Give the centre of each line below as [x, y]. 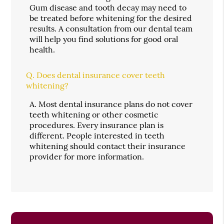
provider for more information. [87, 156]
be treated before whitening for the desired [111, 18]
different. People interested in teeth [97, 135]
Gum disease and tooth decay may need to [108, 7]
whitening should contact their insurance [108, 146]
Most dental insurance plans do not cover [116, 104]
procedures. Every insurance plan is [97, 125]
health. [42, 49]
